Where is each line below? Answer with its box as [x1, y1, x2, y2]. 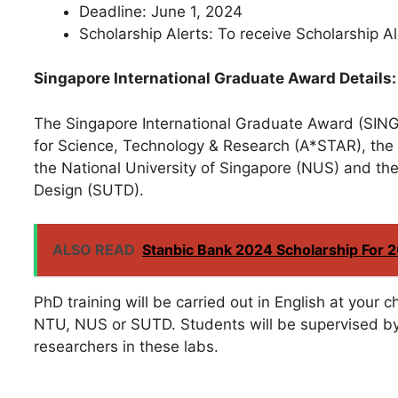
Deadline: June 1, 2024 [79, 2, 243, 20]
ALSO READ [52, 241, 135, 259]
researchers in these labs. [34, 338, 219, 356]
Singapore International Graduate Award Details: [34, 69, 396, 88]
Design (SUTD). [34, 180, 144, 199]
